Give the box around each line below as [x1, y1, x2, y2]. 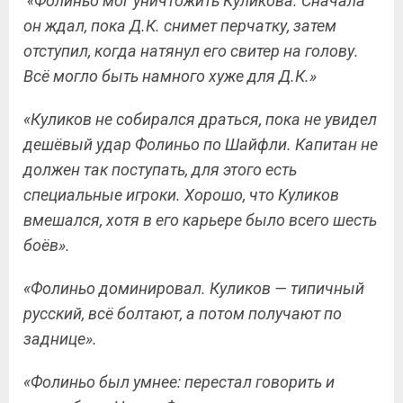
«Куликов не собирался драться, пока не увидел [23, 110, 377, 129]
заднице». [23, 329, 97, 348]
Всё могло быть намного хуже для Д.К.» [23, 67, 317, 85]
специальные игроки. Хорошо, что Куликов [23, 185, 339, 204]
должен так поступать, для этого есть [23, 160, 297, 179]
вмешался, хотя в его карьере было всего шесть [23, 210, 377, 229]
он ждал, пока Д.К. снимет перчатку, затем [23, 16, 336, 35]
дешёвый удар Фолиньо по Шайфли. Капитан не [23, 135, 378, 154]
